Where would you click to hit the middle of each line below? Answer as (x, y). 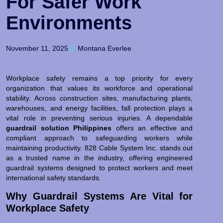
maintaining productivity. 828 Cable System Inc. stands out (100, 148)
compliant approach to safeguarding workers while (100, 138)
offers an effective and (152, 128)
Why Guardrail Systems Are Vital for (100, 196)
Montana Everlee (105, 49)
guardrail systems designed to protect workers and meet (100, 168)
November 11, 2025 (37, 49)
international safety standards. (54, 178)
